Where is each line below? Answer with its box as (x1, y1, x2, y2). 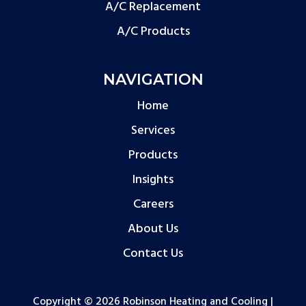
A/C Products (116, 21, 190, 42)
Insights (133, 169, 173, 190)
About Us (128, 219, 178, 239)
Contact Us (123, 243, 183, 264)
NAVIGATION (102, 70, 204, 89)
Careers (133, 194, 173, 214)
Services (131, 120, 175, 141)
